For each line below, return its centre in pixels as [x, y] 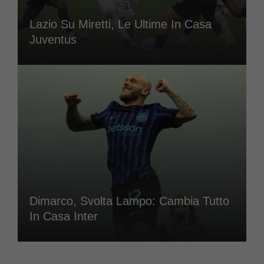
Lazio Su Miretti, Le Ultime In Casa [121, 24]
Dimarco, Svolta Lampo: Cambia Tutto [129, 201]
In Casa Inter [64, 216]
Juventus [53, 39]
